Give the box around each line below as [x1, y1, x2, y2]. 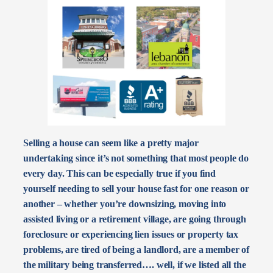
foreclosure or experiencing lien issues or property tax [23, 229, 239, 239]
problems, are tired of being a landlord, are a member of [23, 244, 249, 255]
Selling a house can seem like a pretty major [23, 137, 199, 148]
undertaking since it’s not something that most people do [23, 152, 249, 163]
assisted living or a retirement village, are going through [23, 213, 246, 224]
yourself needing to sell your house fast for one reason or [23, 183, 249, 194]
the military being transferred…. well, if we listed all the [23, 259, 246, 270]
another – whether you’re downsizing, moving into [23, 198, 227, 209]
